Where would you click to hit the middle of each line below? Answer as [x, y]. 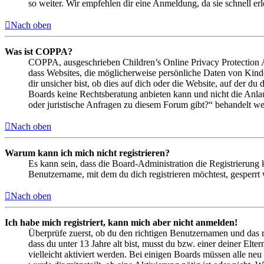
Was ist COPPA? [39, 52]
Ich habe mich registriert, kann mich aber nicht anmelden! [121, 223]
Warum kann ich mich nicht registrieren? [87, 153]
